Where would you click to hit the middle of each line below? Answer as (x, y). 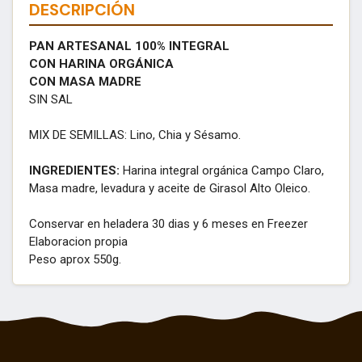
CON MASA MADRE (85, 81)
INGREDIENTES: (74, 170)
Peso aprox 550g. (75, 259)
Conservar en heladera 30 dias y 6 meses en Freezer (168, 223)
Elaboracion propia (78, 241)
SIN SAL (51, 99)
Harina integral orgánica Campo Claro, (222, 170)
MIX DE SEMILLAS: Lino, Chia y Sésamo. (135, 135)
